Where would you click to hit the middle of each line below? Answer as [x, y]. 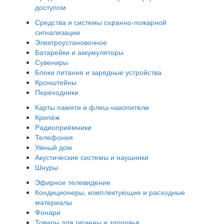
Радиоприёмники [63, 127]
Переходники [57, 92]
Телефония [54, 137]
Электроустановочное [71, 42]
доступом [50, 7]
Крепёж [47, 117]
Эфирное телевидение [73, 182]
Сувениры [51, 62]
